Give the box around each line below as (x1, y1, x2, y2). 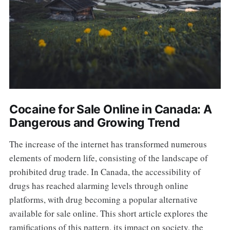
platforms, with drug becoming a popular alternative (9, 194, 198, 206)
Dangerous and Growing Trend (9, 116, 180, 130)
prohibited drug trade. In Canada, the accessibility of (9, 166, 201, 178)
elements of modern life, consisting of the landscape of (9, 152, 208, 164)
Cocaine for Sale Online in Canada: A (9, 102, 212, 117)
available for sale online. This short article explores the (9, 207, 208, 220)
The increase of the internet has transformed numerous (9, 138, 207, 150)
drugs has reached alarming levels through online (9, 180, 188, 192)
